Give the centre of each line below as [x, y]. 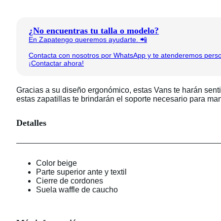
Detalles [31, 123]
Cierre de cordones [70, 181]
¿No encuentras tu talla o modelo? [94, 30]
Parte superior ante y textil [81, 172]
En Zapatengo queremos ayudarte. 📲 [88, 39]
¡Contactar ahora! [56, 63]
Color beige [56, 163]
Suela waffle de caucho [77, 189]
